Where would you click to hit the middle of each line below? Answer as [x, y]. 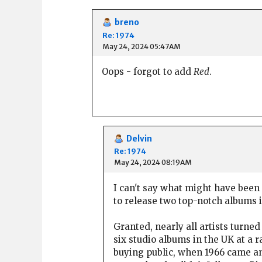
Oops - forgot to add [148, 72]
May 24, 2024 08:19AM [153, 163]
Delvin [139, 139]
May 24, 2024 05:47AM [142, 46]
